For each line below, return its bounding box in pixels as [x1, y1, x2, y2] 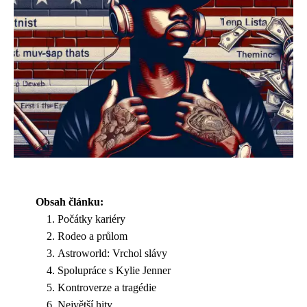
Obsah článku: [36, 196, 103, 208]
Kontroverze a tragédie [58, 282, 156, 293]
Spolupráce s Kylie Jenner [58, 265, 171, 276]
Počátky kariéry [58, 213, 125, 225]
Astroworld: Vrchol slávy [58, 247, 167, 259]
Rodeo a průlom [58, 230, 127, 242]
